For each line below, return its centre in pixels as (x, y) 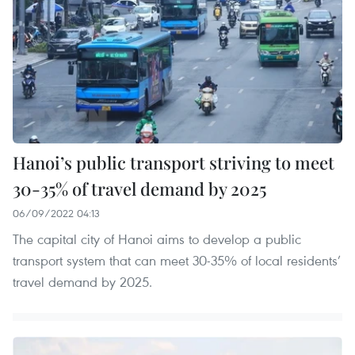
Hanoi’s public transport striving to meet (174, 162)
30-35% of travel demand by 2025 (139, 188)
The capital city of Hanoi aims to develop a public (157, 239)
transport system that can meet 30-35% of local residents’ (177, 260)
